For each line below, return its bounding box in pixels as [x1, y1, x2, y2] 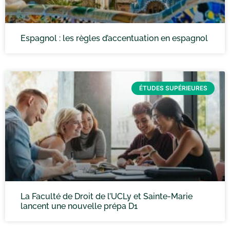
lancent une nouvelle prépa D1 [21, 201, 138, 211]
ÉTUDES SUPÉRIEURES [139, 84, 207, 92]
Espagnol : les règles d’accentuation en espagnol [21, 33, 208, 43]
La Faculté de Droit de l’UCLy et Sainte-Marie [21, 191, 193, 201]
